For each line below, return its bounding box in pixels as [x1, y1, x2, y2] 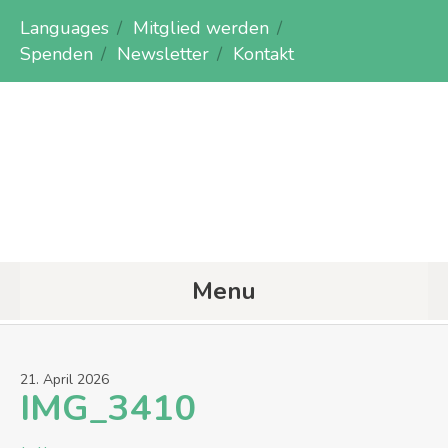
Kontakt [233, 42, 294, 66]
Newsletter [117, 42, 209, 66]
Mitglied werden [133, 16, 269, 40]
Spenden [20, 42, 93, 66]
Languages [20, 16, 109, 40]
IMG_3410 [20, 384, 196, 433]
